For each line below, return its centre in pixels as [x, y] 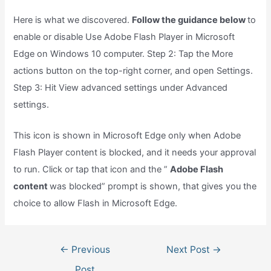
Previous [89, 249]
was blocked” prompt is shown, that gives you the [153, 187]
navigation [55, 263]
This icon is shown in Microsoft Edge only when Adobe [127, 136]
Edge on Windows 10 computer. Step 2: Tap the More [123, 54]
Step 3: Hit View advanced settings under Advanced [121, 87]
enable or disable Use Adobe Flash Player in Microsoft [124, 37]
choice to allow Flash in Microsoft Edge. [96, 204]
